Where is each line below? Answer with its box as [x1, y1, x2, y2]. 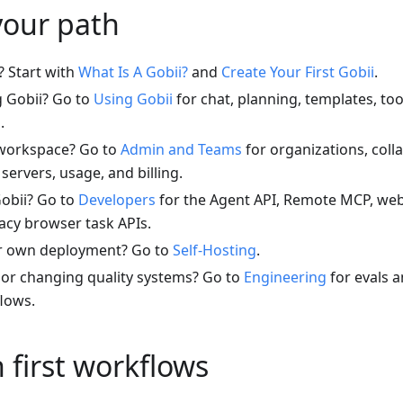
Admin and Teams [121, 139, 242, 160]
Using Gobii [94, 89, 173, 110]
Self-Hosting [173, 240, 256, 261]
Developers [78, 190, 156, 210]
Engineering [244, 267, 327, 288]
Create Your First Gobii [221, 62, 374, 83]
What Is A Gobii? [78, 62, 188, 83]
